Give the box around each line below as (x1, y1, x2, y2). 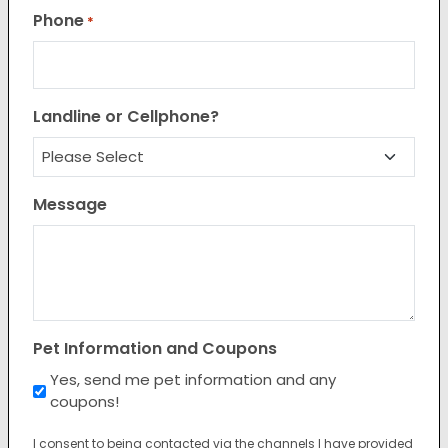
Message (33, 193, 107, 216)
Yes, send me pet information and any (50, 369, 336, 390)
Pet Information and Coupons (33, 337, 277, 360)
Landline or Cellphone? (33, 105, 219, 128)
